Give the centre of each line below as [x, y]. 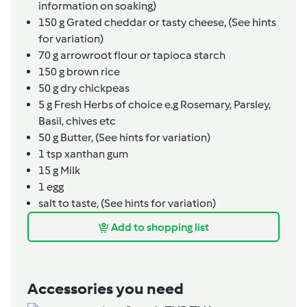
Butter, [77, 138]
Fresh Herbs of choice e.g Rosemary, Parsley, [161, 105]
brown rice [92, 72]
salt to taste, [70, 204]
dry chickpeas [94, 88]
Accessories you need [106, 289]
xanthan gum [95, 154]
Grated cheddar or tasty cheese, [146, 23]
